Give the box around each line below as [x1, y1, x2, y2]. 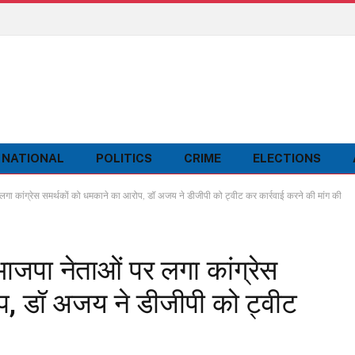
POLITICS [96, 151, 152, 165]
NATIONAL [2, 151, 64, 165]
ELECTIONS [253, 151, 321, 165]
